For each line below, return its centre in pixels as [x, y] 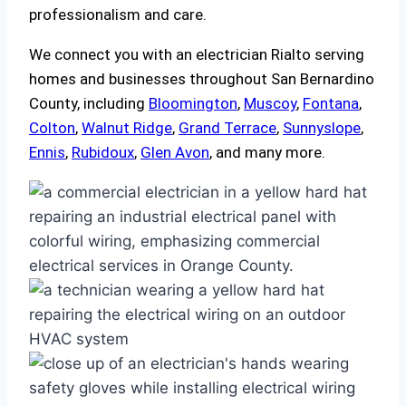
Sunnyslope [322, 128]
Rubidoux [103, 153]
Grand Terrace [227, 128]
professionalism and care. [118, 15]
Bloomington [193, 104]
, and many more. [267, 153]
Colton [52, 128]
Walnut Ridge [127, 128]
